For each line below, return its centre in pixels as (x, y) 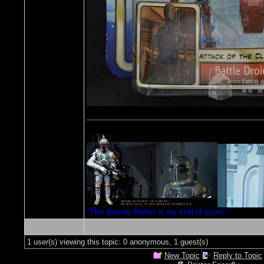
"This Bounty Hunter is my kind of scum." (158, 212)
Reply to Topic (237, 255)
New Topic (182, 255)
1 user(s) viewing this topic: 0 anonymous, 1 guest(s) (118, 242)
